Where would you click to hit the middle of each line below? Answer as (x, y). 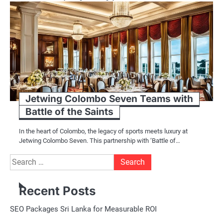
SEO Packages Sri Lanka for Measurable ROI (83, 209)
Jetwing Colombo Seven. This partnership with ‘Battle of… (100, 141)
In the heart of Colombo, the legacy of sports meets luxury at (103, 131)
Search (22, 160)
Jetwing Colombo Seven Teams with (109, 99)
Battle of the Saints (69, 112)
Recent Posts (57, 191)
